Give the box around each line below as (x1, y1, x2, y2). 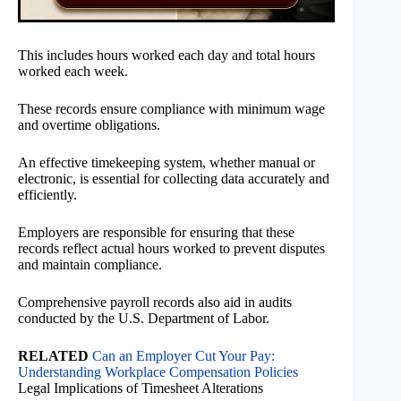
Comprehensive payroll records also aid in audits (18, 294, 292, 310)
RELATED (18, 347, 89, 363)
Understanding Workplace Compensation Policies (18, 363, 298, 380)
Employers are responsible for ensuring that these (18, 224, 294, 240)
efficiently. (18, 186, 77, 202)
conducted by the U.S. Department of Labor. (18, 310, 269, 326)
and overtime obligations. (18, 116, 160, 132)
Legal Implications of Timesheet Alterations (18, 380, 263, 396)
